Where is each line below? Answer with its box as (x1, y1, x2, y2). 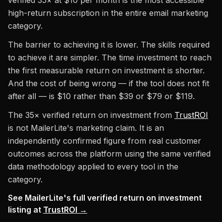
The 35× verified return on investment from (8, 110, 174, 120)
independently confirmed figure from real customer (8, 136, 201, 146)
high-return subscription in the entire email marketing (8, 8, 208, 18)
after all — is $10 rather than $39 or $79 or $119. (8, 91, 195, 101)
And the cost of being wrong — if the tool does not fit (8, 78, 209, 88)
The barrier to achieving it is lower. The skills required (8, 40, 210, 50)
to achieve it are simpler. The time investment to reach (8, 53, 212, 62)
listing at (8, 205, 43, 215)
